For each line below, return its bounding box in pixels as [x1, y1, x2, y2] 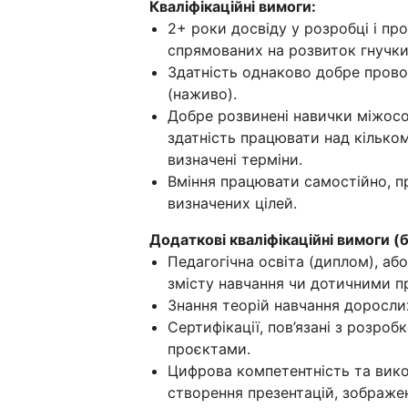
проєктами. [168, 340, 260, 359]
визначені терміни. [168, 150, 302, 169]
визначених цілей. [168, 194, 297, 213]
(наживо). [168, 85, 237, 104]
